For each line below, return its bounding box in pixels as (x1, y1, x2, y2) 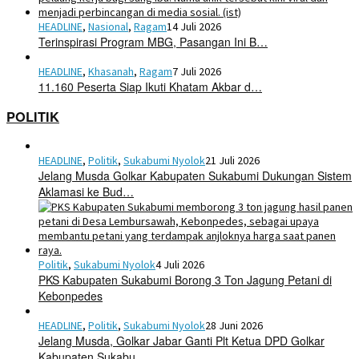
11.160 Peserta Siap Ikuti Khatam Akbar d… (38, 78, 262, 95)
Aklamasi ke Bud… (38, 184, 134, 200)
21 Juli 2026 (205, 153, 260, 168)
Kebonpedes (38, 288, 103, 305)
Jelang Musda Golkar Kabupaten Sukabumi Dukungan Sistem (38, 167, 352, 184)
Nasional (88, 18, 128, 34)
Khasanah (88, 63, 134, 79)
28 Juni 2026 (205, 318, 263, 333)
